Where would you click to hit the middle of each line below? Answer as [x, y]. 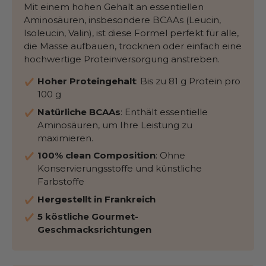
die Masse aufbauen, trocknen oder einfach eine [133, 46]
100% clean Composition [96, 156]
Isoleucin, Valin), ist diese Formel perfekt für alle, [131, 33]
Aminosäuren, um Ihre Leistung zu [115, 125]
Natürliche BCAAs [79, 112]
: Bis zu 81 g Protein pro [188, 81]
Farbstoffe [61, 182]
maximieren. [65, 138]
